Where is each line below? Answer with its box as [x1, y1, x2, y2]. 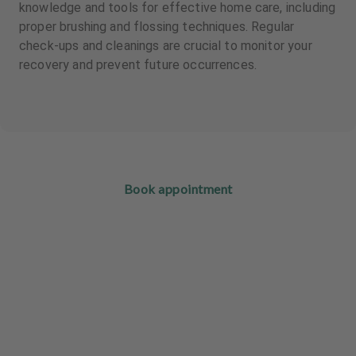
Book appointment [123, 181, 233, 196]
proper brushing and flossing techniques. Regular [19, 19, 295, 34]
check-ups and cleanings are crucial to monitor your [19, 38, 312, 53]
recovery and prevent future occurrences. [19, 57, 257, 72]
